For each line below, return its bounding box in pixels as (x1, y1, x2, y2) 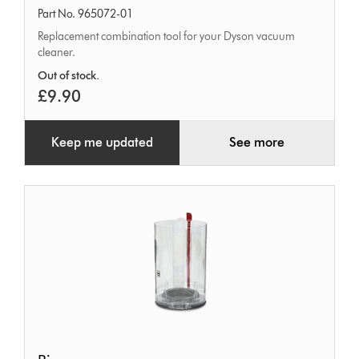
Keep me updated (51, 135, 154, 151)
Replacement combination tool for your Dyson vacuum (38, 30, 296, 44)
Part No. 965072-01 (38, 7, 134, 22)
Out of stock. (38, 69, 100, 83)
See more (228, 135, 284, 151)
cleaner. (38, 46, 76, 60)
